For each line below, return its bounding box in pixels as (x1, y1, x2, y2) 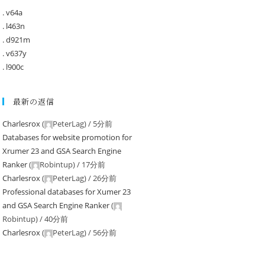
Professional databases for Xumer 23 (2, 186, 131, 197)
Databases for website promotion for (2, 132, 132, 143)
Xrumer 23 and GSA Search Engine (2, 146, 121, 156)
